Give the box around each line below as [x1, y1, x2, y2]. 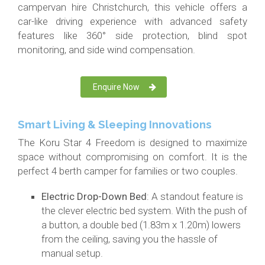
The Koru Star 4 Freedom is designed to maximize [18, 137, 247, 149]
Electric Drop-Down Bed [41, 190, 147, 203]
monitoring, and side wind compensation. [18, 44, 195, 56]
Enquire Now [93, 82, 140, 92]
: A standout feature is [147, 190, 243, 203]
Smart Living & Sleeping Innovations [18, 118, 212, 131]
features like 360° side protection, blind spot [18, 30, 247, 42]
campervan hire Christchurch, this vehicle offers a [18, 1, 247, 14]
